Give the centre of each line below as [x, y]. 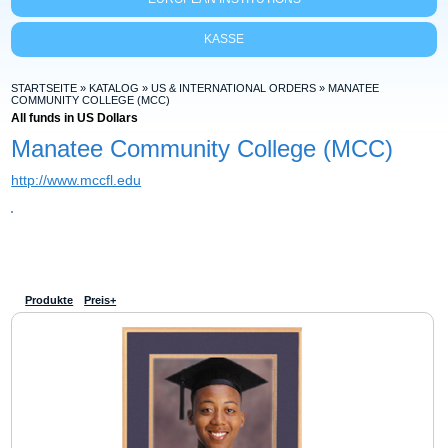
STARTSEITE [44, 88]
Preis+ [100, 300]
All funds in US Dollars [75, 118]
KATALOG [114, 88]
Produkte [49, 300]
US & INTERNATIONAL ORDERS [234, 88]
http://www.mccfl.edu [76, 180]
